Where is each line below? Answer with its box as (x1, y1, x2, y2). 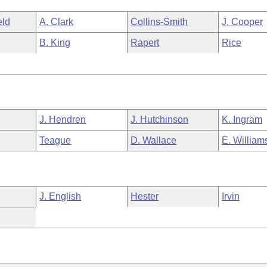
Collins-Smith (131, 17, 188, 27)
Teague (39, 135, 72, 145)
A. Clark (39, 17, 74, 27)
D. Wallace (131, 135, 177, 145)
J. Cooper (222, 17, 263, 27)
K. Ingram (222, 114, 263, 125)
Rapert (131, 38, 160, 48)
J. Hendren (39, 114, 86, 125)
